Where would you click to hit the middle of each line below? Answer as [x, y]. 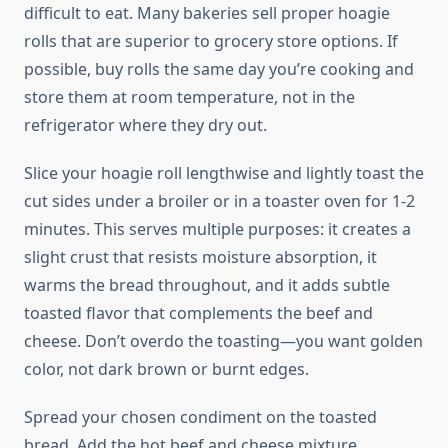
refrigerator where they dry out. [145, 125]
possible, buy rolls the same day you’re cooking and [219, 69]
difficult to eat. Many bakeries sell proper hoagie [207, 13]
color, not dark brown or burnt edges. [166, 369]
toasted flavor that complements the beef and [198, 313]
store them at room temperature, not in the [189, 97]
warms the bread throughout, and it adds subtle [207, 285]
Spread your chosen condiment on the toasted [200, 417]
